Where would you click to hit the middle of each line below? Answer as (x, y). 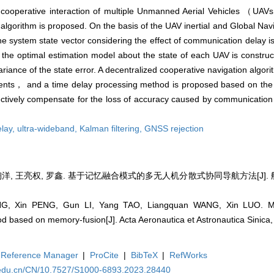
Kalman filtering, (112, 129)
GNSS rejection (174, 129)
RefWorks (189, 255)
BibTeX (144, 255)
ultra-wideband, (48, 129)
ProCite (105, 255)
